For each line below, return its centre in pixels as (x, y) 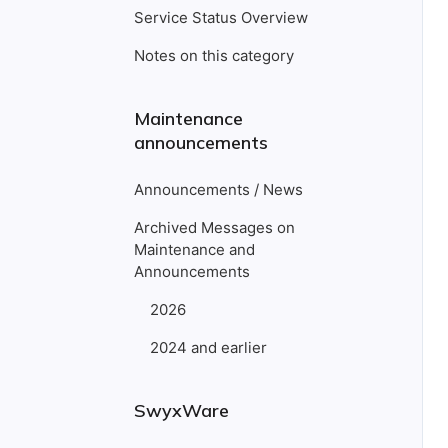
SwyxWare (181, 410)
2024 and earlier (208, 347)
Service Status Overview (221, 17)
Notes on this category (214, 55)
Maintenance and (194, 249)
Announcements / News (218, 189)
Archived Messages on (214, 227)
